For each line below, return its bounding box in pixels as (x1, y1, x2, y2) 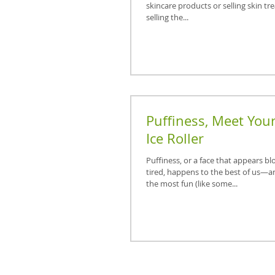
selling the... (146, 11, 188, 23)
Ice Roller (146, 130, 204, 148)
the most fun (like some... (146, 178, 238, 190)
